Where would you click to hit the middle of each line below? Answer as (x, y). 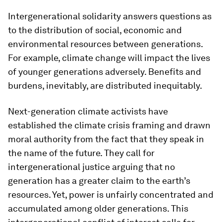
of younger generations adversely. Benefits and (105, 71)
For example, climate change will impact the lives (109, 57)
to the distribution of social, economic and (95, 30)
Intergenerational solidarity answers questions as (110, 16)
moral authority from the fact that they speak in (106, 139)
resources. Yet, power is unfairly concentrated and (111, 194)
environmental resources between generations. (105, 44)
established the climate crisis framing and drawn (109, 125)
